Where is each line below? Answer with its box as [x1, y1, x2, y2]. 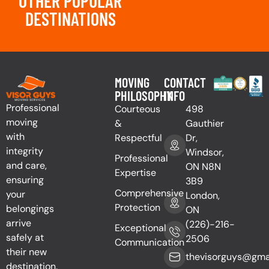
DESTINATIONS [25, 7, 116, 29]
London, [186, 189, 220, 202]
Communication [114, 235, 184, 249]
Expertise [114, 166, 156, 179]
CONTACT [164, 74, 207, 90]
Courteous [114, 102, 160, 115]
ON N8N [186, 160, 222, 173]
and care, [6, 159, 47, 172]
